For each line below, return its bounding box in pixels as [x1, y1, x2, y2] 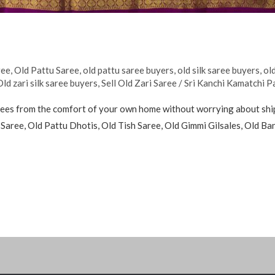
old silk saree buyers [177, 64, 260, 76]
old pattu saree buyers [83, 64, 174, 76]
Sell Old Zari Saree [101, 77, 177, 88]
